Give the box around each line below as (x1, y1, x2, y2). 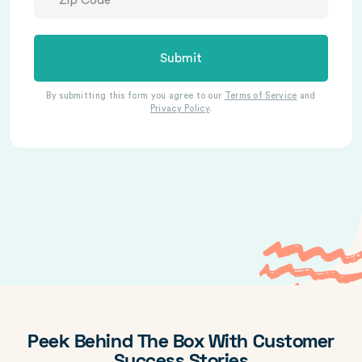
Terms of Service (224, 91, 297, 100)
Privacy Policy (149, 104, 209, 113)
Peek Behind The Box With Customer (27, 335, 335, 351)
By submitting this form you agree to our (46, 91, 225, 100)
